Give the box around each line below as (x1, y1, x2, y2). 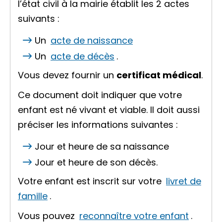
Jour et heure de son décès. (35, 156, 158, 168)
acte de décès (51, 50, 114, 62)
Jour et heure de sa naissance (35, 140, 169, 153)
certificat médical (116, 69, 201, 81)
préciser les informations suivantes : (18, 118, 178, 131)
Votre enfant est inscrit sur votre (18, 175, 164, 187)
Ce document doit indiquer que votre (18, 89, 182, 101)
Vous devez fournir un (18, 69, 116, 81)
